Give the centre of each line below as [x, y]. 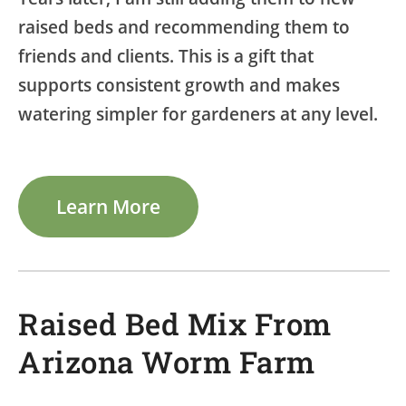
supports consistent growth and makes [179, 85]
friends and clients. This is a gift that [166, 56]
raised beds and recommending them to [184, 27]
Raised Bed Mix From [175, 324]
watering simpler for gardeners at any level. [198, 114]
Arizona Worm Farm [167, 362]
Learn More [109, 206]
